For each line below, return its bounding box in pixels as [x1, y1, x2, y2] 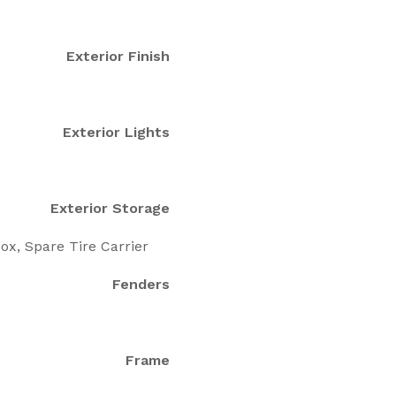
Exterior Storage [50, 199, 170, 217]
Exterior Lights [63, 123, 170, 141]
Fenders [112, 275, 170, 293]
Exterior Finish [66, 47, 170, 65]
